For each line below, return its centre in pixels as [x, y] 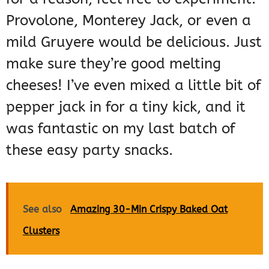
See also [42, 209]
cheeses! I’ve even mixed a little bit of [133, 85]
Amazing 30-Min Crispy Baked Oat [149, 209]
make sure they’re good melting [113, 63]
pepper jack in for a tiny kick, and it [126, 107]
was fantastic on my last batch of [120, 128]
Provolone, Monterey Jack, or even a [128, 20]
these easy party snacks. [89, 150]
